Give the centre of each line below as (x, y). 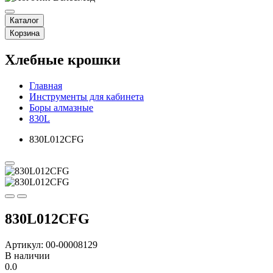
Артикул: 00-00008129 (51, 244)
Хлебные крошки (63, 59)
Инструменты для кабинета (87, 96)
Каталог (24, 20)
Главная (46, 85)
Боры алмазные (61, 107)
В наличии (27, 255)
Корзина (25, 33)
